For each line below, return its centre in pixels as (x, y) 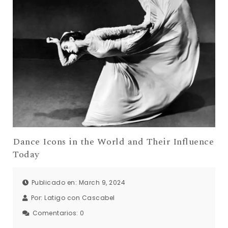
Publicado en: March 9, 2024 (78, 183)
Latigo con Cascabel (80, 198)
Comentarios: (56, 213)
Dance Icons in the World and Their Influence (113, 141)
